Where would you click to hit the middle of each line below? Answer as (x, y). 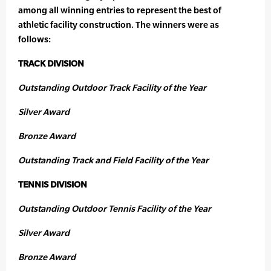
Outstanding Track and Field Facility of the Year (113, 160)
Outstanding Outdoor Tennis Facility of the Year (115, 209)
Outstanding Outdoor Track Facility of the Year (112, 88)
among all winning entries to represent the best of (120, 10)
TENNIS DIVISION (53, 184)
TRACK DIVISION (51, 64)
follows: (34, 39)
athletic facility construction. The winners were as (119, 25)
